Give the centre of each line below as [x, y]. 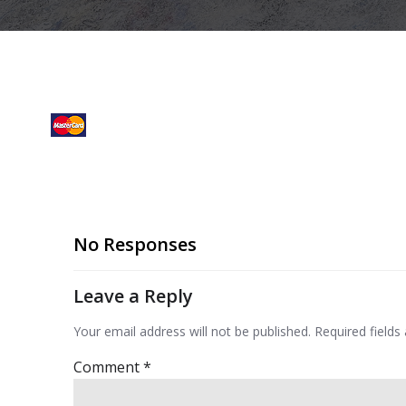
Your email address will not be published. [192, 331]
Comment [108, 367]
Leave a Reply [133, 295]
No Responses [135, 244]
